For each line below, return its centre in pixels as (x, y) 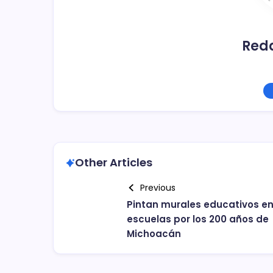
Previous (158, 188)
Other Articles (114, 162)
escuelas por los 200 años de (198, 219)
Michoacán (154, 234)
